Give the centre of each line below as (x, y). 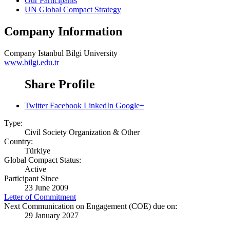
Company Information (63, 31)
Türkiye (37, 151)
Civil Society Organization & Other (82, 132)
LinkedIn (99, 106)
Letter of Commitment (40, 197)
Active (35, 169)
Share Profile (60, 84)
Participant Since (31, 179)
